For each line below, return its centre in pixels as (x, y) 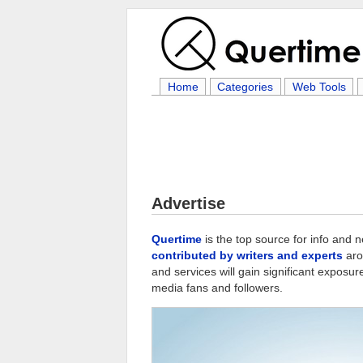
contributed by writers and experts (247, 255)
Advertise (188, 203)
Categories (246, 87)
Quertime (177, 239)
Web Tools (319, 87)
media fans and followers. (217, 288)
